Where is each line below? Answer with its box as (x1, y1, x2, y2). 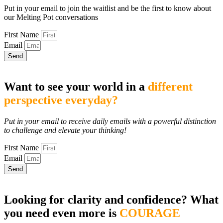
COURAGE (119, 207, 180, 220)
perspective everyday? (4, 94, 118, 107)
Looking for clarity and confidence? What (4, 193, 219, 207)
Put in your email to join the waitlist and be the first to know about (4, 4, 211, 13)
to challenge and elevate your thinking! (4, 126, 126, 135)
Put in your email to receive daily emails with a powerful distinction (4, 117, 216, 126)
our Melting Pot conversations (4, 13, 98, 22)
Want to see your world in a (4, 80, 148, 94)
